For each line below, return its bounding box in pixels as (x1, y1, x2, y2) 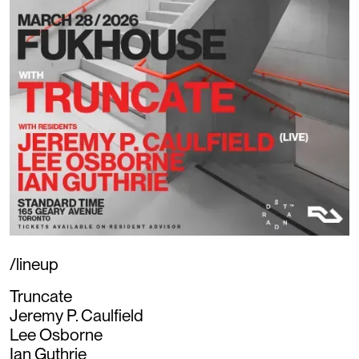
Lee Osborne (10, 325, 103, 345)
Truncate (10, 286, 72, 307)
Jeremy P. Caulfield (10, 305, 143, 326)
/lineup (10, 254, 58, 275)
